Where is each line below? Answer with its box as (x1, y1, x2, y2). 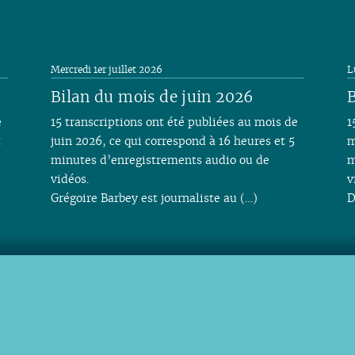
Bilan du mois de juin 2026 (50, 86, 254, 108)
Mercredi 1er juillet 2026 (50, 63, 162, 76)
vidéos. (50, 171, 89, 187)
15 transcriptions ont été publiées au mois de (50, 114, 298, 130)
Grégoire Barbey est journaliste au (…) (50, 190, 258, 206)
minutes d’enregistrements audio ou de (50, 152, 269, 168)
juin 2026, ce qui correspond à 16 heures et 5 (50, 133, 295, 149)
